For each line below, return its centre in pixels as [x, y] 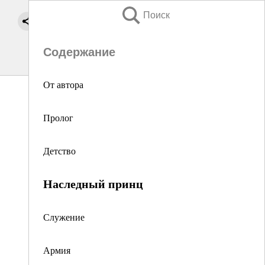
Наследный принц [93, 184]
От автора [63, 84]
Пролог [58, 117]
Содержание [79, 52]
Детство [59, 151]
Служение [64, 217]
